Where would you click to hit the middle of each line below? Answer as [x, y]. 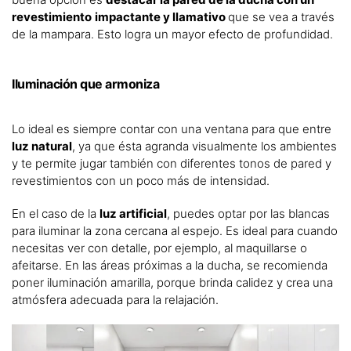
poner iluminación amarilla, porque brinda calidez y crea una [172, 283]
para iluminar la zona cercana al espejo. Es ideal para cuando [175, 231]
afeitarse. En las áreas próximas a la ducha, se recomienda [170, 266]
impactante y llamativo [161, 17]
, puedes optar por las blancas [248, 214]
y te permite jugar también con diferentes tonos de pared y [172, 164]
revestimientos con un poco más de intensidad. [141, 181]
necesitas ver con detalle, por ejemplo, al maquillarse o [159, 248]
